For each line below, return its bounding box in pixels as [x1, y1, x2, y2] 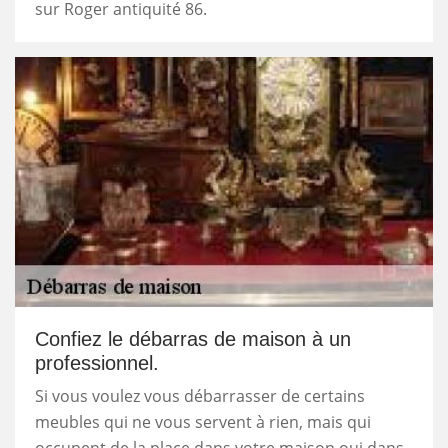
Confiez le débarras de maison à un [35, 327, 351, 350]
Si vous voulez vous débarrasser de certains [35, 384, 365, 407]
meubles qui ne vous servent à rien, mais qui [35, 410, 371, 433]
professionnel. [35, 351, 159, 374]
